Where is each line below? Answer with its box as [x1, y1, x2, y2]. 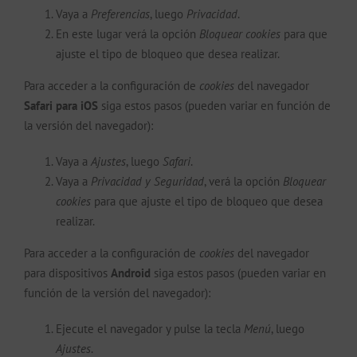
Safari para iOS [24, 97, 98, 113]
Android [111, 265, 151, 280]
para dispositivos [24, 265, 111, 280]
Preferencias [91, 6, 150, 22]
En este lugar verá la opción [56, 25, 199, 41]
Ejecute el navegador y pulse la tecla [56, 320, 244, 336]
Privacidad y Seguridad [91, 173, 204, 189]
